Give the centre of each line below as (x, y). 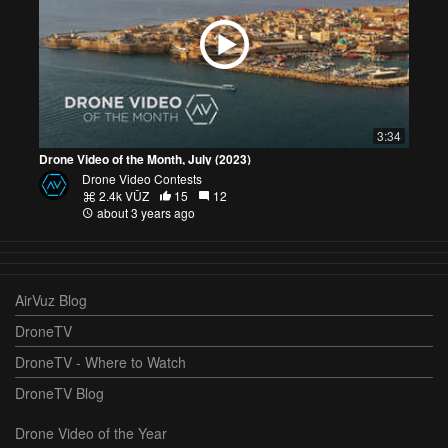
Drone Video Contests (142, 178)
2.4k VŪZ (123, 195)
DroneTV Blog (59, 392)
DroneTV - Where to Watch (100, 361)
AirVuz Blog (51, 299)
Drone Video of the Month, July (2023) (145, 158)
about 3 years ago (145, 212)
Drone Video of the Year (91, 432)
